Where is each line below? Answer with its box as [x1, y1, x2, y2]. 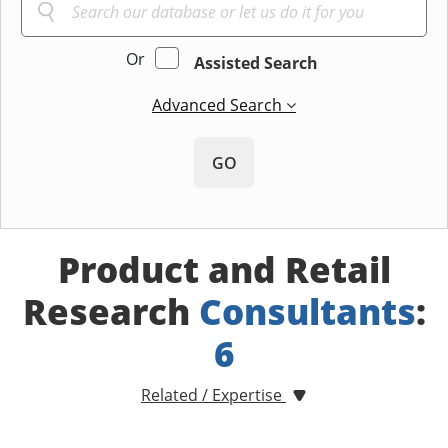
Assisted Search [193, 52, 318, 75]
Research [22, 288, 199, 336]
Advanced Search [152, 94, 286, 117]
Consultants [198, 288, 416, 336]
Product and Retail [57, 246, 391, 294]
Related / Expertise [141, 384, 286, 407]
